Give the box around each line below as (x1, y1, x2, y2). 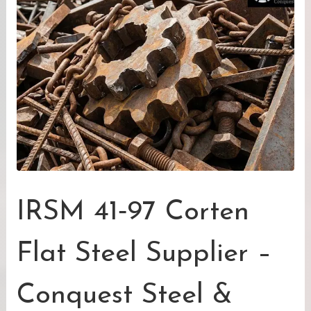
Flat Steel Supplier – (17, 240, 271, 268)
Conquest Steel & (17, 282, 233, 310)
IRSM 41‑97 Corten (17, 199, 249, 226)
